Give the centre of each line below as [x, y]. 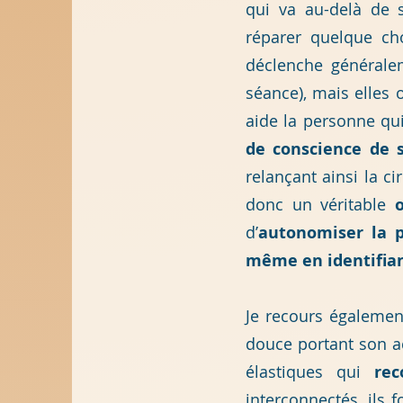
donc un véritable [320, 204]
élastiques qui [310, 372]
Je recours [288, 316]
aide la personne [313, 121]
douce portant [302, 344]
